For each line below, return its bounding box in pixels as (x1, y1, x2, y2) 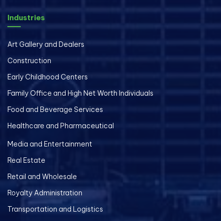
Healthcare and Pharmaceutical (7, 121, 114, 131)
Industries (7, 13, 45, 23)
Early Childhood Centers (7, 73, 88, 82)
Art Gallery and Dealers (7, 40, 84, 49)
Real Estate (7, 156, 45, 165)
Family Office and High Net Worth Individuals (7, 89, 153, 98)
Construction (7, 56, 51, 66)
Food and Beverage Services (7, 105, 103, 114)
